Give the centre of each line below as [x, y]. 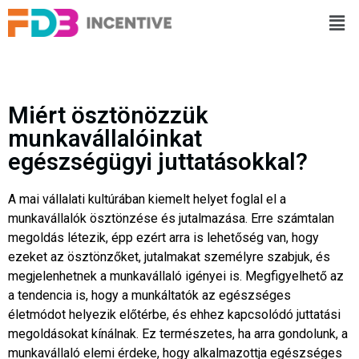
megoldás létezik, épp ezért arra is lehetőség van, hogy [163, 238]
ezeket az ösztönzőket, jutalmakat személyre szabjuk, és [169, 257]
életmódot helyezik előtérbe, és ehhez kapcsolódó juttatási [174, 315]
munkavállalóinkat [105, 139]
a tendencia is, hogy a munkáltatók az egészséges [149, 295]
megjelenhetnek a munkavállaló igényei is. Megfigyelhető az [176, 276]
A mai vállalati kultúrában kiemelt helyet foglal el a [147, 199]
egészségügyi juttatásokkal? [158, 162]
